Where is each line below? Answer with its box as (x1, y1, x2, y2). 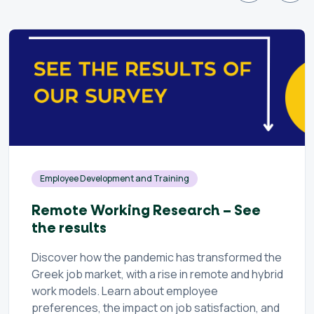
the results (32, 219, 107, 238)
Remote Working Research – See (32, 201, 261, 220)
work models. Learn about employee (32, 282, 218, 299)
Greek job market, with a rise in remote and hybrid (32, 266, 283, 282)
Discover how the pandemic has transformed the (32, 249, 282, 265)
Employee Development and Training (40, 172, 189, 184)
